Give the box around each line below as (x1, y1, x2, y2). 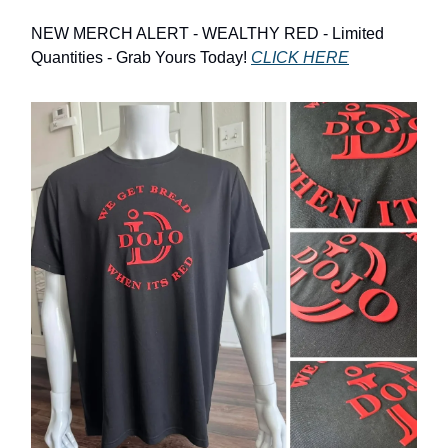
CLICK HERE (251, 49, 349, 66)
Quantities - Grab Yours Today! (31, 49, 251, 66)
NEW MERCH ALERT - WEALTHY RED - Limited (31, 25, 384, 42)
